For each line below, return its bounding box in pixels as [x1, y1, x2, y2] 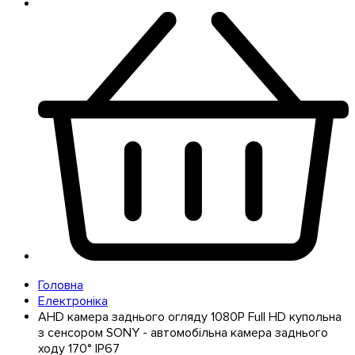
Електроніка [38, 292, 108, 309]
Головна [38, 277, 83, 293]
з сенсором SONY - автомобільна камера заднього [38, 324, 328, 341]
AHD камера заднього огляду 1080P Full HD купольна [38, 308, 342, 325]
